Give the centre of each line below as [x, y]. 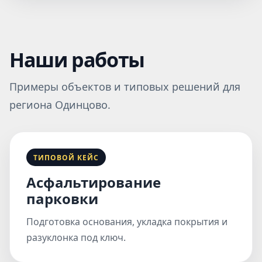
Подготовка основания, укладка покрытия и [127, 222]
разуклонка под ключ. [76, 237]
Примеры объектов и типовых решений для [125, 87]
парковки [62, 199]
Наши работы [77, 60]
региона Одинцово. [60, 105]
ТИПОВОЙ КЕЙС [66, 157]
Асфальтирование [94, 182]
